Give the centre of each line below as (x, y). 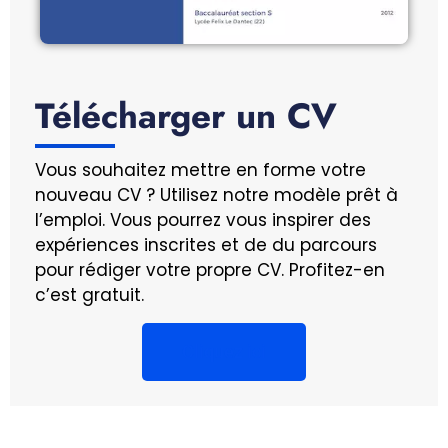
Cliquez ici (224, 351)
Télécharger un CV (186, 116)
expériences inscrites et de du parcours (206, 245)
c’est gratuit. (89, 295)
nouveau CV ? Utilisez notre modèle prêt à (216, 195)
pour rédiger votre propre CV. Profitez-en (210, 270)
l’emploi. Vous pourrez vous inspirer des (203, 220)
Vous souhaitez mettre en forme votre (200, 170)
